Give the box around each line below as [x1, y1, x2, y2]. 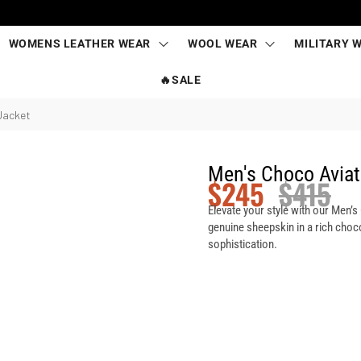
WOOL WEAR [188, 37, 258, 50]
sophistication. [208, 237, 278, 251]
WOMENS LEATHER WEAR [8, 37, 151, 50]
